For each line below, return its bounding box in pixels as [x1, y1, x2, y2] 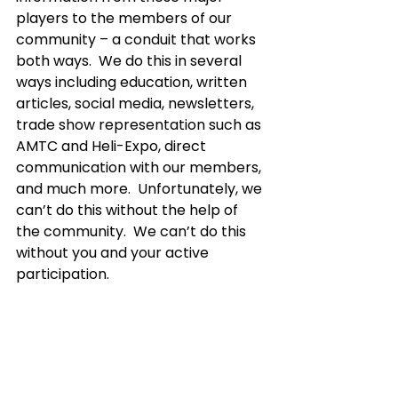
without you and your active [16, 243, 212, 263]
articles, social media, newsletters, [16, 93, 258, 114]
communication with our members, [16, 157, 265, 178]
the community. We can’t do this [16, 221, 250, 242]
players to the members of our [16, 8, 235, 28]
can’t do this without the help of [16, 200, 242, 220]
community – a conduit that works [16, 29, 259, 50]
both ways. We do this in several [16, 51, 245, 71]
